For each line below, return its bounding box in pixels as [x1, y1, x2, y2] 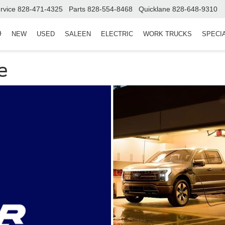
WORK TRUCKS [143, 30, 192, 38]
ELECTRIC [101, 30, 133, 38]
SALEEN [65, 30, 91, 38]
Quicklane [139, 5, 170, 14]
